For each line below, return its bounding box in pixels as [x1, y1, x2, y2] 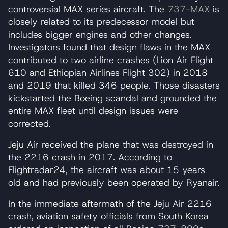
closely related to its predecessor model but [8, 15, 194, 28]
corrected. [8, 117, 51, 130]
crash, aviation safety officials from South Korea [8, 210, 209, 222]
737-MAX [167, 3, 210, 15]
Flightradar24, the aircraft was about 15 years [8, 163, 205, 176]
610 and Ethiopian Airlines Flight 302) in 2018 [8, 66, 208, 79]
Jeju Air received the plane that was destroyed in [8, 138, 213, 151]
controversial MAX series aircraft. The [8, 3, 167, 15]
